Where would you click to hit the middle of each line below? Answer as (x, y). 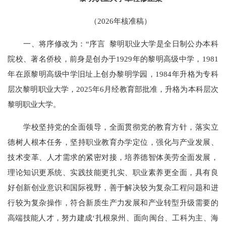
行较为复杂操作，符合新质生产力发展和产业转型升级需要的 (113, 203)
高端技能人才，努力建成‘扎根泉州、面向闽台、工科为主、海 (113, 218)
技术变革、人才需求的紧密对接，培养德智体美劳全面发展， (113, 157)
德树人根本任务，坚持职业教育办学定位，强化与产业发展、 (113, 142)
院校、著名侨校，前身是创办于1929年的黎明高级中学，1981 (113, 59)
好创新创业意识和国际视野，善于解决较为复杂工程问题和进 (113, 188)
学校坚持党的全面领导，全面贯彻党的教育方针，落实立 (113, 127)
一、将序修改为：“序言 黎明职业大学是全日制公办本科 (113, 44)
